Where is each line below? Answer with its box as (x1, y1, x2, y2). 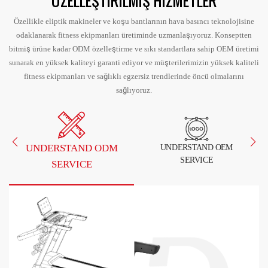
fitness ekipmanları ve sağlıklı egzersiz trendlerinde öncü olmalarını (24, 71, 244, 81)
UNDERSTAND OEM (160, 142, 233, 152)
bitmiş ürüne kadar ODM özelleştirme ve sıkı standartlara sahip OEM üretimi (9, 44, 259, 53)
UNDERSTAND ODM (25, 141, 118, 154)
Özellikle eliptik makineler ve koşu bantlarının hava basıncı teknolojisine (14, 16, 254, 26)
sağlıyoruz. (116, 85, 152, 95)
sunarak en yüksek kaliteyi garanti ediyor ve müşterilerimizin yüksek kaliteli (9, 57, 259, 67)
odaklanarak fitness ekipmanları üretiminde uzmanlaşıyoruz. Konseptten (16, 30, 252, 39)
